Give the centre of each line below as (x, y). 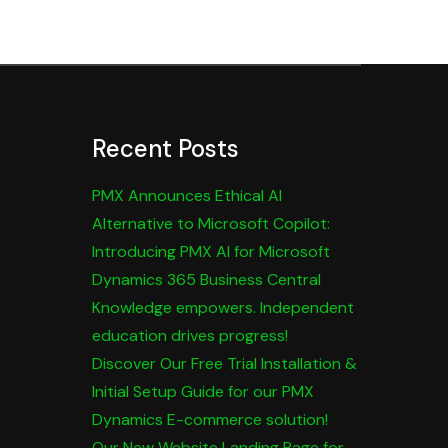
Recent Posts (165, 149)
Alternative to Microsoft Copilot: (210, 224)
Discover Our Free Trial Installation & (224, 364)
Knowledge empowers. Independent (222, 308)
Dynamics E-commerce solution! (209, 420)
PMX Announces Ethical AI (186, 196)
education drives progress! (189, 336)
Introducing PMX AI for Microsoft (210, 252)
